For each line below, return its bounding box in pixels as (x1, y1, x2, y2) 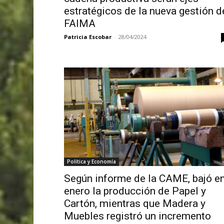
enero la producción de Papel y (63, 184, 206, 197)
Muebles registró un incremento (63, 209, 211, 222)
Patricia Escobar (63, 32, 111, 40)
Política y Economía (66, 157, 116, 165)
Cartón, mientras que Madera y (63, 197, 205, 209)
